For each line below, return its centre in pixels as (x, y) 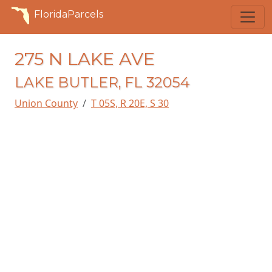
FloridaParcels (69, 14)
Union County (46, 103)
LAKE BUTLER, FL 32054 (102, 82)
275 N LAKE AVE (85, 59)
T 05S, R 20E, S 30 (130, 103)
